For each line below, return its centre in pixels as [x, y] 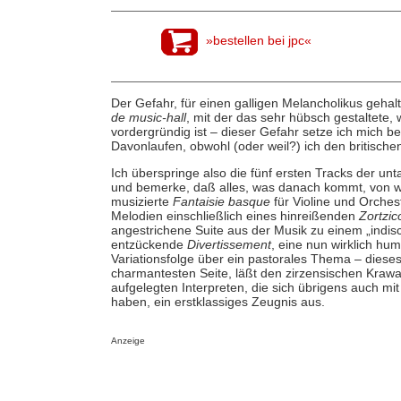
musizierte [141, 202]
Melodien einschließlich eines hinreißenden [235, 216]
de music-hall [148, 117]
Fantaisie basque [221, 202]
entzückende [149, 245]
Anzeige [128, 341]
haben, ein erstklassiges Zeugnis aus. [218, 302]
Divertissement [229, 245]
